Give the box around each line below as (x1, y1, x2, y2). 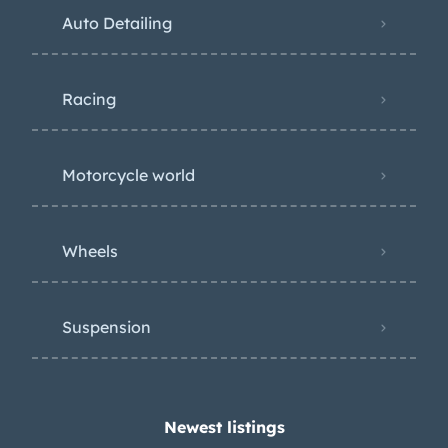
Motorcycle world (62, 165, 195, 185)
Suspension (62, 317, 151, 337)
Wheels (62, 241, 118, 261)
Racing (62, 89, 116, 109)
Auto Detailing (62, 13, 172, 33)
